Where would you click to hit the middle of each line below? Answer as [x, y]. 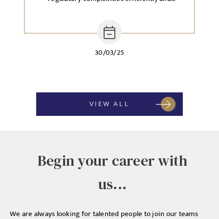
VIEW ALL [109, 104]
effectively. [109, 11]
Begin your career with [112, 161]
